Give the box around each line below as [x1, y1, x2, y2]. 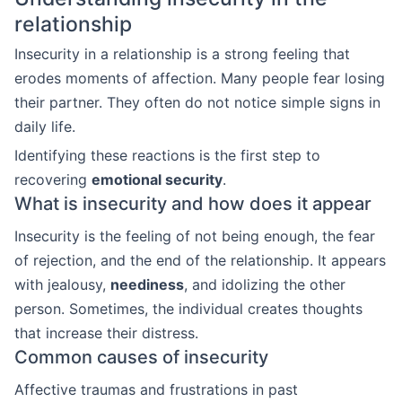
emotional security [92, 170, 223, 188]
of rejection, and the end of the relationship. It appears [14, 251, 386, 269]
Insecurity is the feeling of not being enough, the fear [14, 227, 375, 245]
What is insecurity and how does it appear [14, 193, 371, 214]
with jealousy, [14, 275, 110, 293]
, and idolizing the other [184, 275, 345, 293]
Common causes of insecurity [14, 346, 268, 368]
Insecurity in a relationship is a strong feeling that [14, 45, 350, 63]
